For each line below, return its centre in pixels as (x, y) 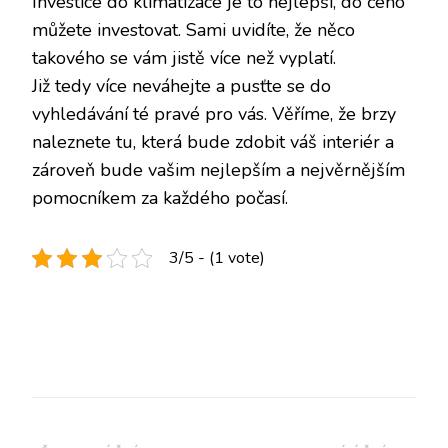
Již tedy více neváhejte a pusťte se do (181, 85)
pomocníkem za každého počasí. (160, 197)
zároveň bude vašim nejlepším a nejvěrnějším (218, 169)
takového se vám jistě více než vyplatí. (184, 57)
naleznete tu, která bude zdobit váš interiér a (213, 141)
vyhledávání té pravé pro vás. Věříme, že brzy (214, 113)
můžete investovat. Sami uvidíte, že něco (193, 29)
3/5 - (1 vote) (217, 257)
